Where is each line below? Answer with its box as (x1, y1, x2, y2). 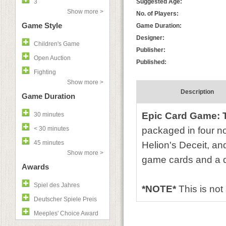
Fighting (34, 69, 56, 76)
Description (180, 88, 214, 95)
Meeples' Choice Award (34, 210, 98, 217)
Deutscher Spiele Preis (34, 196, 97, 203)
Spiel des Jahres (34, 182, 80, 189)
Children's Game (34, 40, 80, 47)
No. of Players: (136, 10, 179, 17)
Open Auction (34, 54, 71, 62)
